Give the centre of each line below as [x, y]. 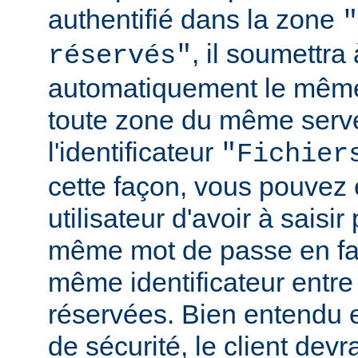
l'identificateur [134, 151]
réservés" [120, 56]
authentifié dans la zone [195, 19]
